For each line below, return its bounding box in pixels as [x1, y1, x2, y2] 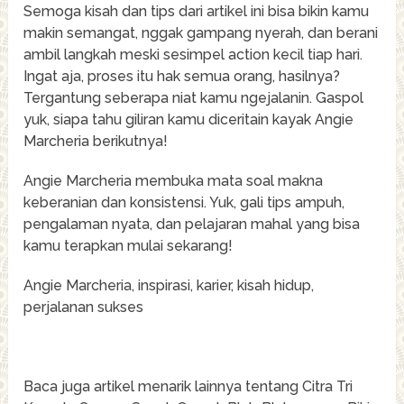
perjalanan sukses [23, 298, 144, 316]
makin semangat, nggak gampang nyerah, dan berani [23, 23, 379, 41]
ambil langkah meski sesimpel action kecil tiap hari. [23, 45, 363, 63]
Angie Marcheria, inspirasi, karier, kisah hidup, [23, 276, 315, 294]
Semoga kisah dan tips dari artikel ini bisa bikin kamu [23, 2, 370, 20]
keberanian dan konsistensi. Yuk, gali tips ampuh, [23, 193, 345, 211]
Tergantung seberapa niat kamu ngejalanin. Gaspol [23, 88, 364, 106]
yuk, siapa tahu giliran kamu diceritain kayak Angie [23, 110, 354, 128]
